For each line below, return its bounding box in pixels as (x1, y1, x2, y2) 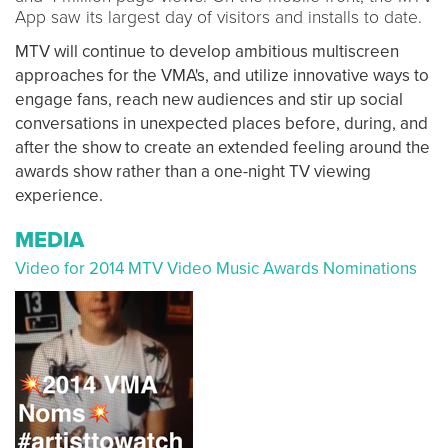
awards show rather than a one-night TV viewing (15, 160, 371, 182)
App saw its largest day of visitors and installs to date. (15, 6, 422, 28)
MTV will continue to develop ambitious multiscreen (15, 40, 399, 62)
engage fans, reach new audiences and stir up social (15, 88, 403, 110)
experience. (15, 184, 103, 206)
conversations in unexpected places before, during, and (15, 112, 428, 134)
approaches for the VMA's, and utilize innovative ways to (15, 64, 429, 86)
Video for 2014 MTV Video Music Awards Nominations (15, 257, 417, 279)
